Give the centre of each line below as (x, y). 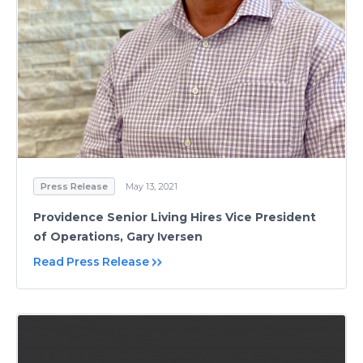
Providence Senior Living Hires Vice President (175, 217)
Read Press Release (91, 262)
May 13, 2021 (152, 186)
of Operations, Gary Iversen (118, 237)
